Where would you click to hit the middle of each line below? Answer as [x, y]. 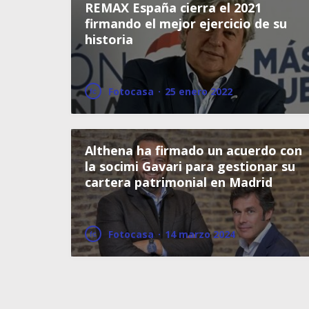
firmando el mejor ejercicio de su [186, 23]
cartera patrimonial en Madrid [179, 182]
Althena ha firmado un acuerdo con [193, 150]
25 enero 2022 [199, 91]
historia [109, 39]
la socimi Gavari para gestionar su [190, 166]
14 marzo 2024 [200, 234]
